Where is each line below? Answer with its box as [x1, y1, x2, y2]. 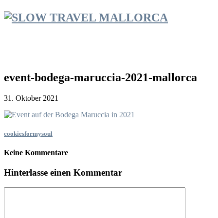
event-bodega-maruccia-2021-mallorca [4, 71, 197, 84]
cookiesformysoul [4, 129, 53, 137]
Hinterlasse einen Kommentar [4, 167, 122, 178]
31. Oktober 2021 [4, 93, 58, 102]
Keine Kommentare [4, 148, 68, 157]
